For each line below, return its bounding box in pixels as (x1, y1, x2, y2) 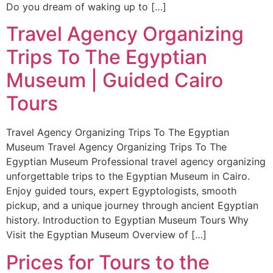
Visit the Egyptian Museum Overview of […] (6, 229, 207, 241)
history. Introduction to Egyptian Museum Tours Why (6, 214, 249, 227)
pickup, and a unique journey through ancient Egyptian (6, 199, 258, 212)
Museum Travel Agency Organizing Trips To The (6, 141, 227, 154)
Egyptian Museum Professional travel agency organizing (6, 155, 266, 168)
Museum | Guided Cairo (6, 68, 223, 93)
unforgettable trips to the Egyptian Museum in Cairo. (6, 170, 250, 183)
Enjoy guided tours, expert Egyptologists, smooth (6, 185, 236, 197)
